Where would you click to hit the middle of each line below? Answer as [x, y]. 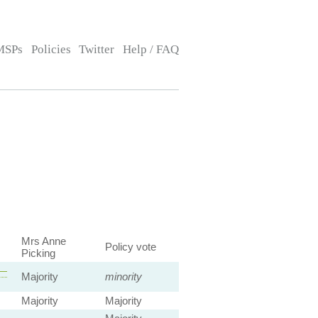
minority [123, 276]
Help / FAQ [150, 49]
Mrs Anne [43, 241]
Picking [38, 253]
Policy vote [130, 247]
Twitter [97, 49]
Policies [51, 49]
